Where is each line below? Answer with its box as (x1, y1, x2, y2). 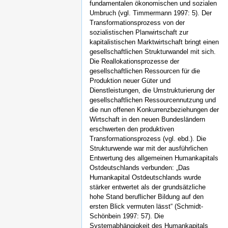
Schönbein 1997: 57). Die (90, 212, 164, 220)
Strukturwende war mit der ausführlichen (90, 145, 208, 153)
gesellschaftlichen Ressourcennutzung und (90, 96, 216, 104)
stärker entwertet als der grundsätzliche (90, 183, 206, 191)
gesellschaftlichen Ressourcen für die (90, 67, 200, 75)
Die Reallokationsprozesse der (90, 58, 179, 66)
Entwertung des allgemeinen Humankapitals (90, 154, 218, 162)
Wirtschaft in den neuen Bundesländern (90, 116, 205, 124)
